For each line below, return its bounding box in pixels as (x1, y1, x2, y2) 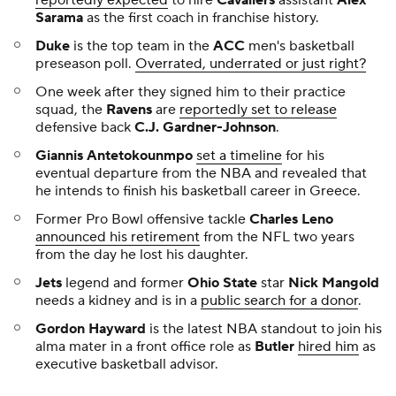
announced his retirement (35, 227, 200, 246)
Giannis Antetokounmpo (35, 146, 193, 164)
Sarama (35, 8, 83, 27)
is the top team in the (70, 36, 213, 55)
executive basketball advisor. (35, 354, 218, 373)
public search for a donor (201, 291, 358, 309)
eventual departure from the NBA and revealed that (35, 164, 367, 182)
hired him (298, 337, 359, 355)
